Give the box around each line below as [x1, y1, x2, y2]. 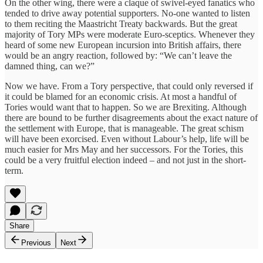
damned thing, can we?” [5, 60, 95, 71]
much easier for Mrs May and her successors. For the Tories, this [5, 144, 243, 154]
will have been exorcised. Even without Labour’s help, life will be [5, 133, 249, 144]
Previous [21, 238, 51, 247]
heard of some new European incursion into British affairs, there [5, 39, 241, 50]
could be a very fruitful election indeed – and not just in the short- [5, 154, 246, 165]
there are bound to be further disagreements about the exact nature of [5, 112, 258, 123]
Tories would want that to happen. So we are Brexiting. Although [5, 102, 247, 112]
